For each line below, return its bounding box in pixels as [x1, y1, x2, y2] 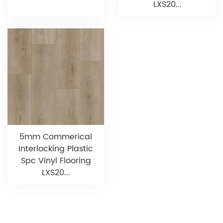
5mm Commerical [19, 130, 92, 144]
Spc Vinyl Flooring [20, 154, 91, 168]
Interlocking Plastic [18, 142, 93, 156]
